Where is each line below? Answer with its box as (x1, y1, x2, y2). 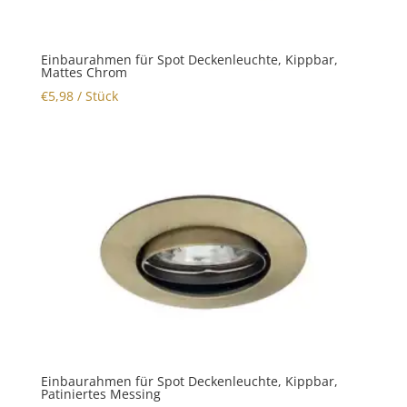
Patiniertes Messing (40, 384, 161, 402)
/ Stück (73, 86, 118, 104)
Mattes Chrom (40, 63, 127, 81)
